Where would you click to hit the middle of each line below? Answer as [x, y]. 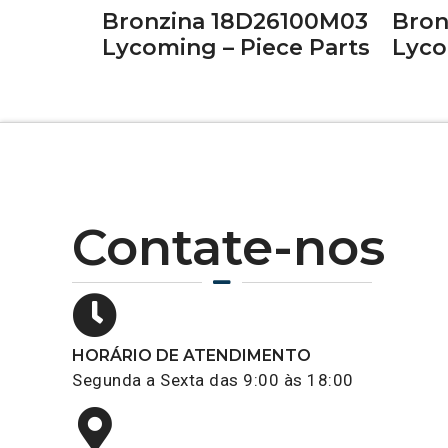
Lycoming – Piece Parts [236, 47]
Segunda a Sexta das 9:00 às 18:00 [213, 379]
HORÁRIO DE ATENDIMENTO [191, 355]
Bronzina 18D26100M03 [235, 21]
